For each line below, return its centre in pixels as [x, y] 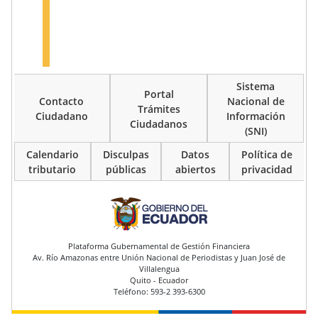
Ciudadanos [159, 124]
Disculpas [126, 155]
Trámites [159, 109]
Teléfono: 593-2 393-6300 [159, 291]
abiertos [195, 170]
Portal [159, 94]
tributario [53, 170]
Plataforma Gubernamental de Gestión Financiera [159, 246]
